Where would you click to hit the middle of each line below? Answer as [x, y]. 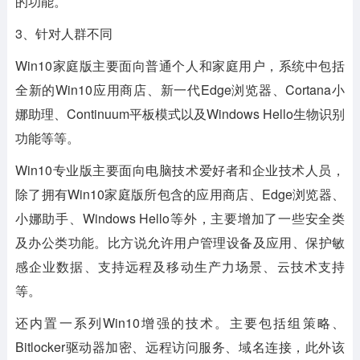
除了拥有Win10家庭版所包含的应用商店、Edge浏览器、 [180, 194]
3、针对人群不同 [63, 33]
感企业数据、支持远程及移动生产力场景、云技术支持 [180, 266]
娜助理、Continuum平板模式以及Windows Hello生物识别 [180, 113]
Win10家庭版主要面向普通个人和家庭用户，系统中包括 [180, 65]
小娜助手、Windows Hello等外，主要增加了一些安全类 [180, 218]
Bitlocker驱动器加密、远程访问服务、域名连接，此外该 [180, 346]
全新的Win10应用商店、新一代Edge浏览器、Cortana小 [180, 89]
